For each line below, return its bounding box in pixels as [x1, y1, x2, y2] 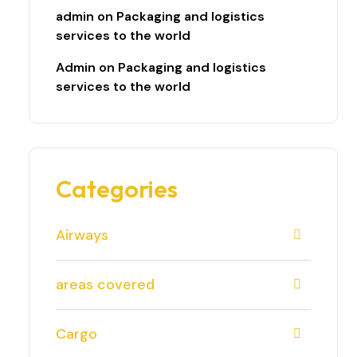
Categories [56, 174, 178, 204]
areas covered [56, 275, 155, 294]
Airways [56, 226, 108, 245]
